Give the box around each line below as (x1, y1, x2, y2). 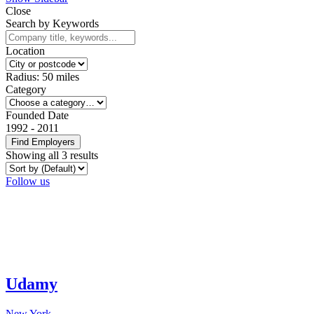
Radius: (6, 70, 42, 83)
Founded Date (6, 109, 69, 121)
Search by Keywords (6, 17, 99, 29)
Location (6, 44, 45, 57)
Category (6, 83, 46, 95)
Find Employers (11, 136, 75, 147)
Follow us (6, 175, 50, 187)
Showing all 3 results (6, 149, 98, 161)
